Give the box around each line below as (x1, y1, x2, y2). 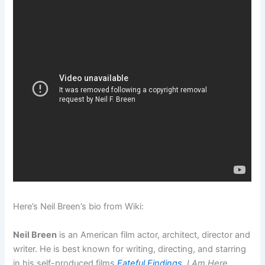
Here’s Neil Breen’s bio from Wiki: (13, 201, 144, 212)
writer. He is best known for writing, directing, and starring (13, 243, 247, 254)
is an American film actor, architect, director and (57, 229, 251, 240)
